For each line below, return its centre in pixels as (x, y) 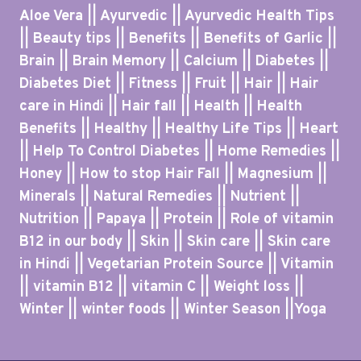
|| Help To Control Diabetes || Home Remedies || (180, 152)
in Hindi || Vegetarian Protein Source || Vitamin (176, 265)
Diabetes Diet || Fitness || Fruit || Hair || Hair (169, 85)
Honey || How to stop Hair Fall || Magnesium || (173, 175)
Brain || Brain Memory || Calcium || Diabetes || (174, 62)
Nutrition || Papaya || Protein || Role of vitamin (176, 220)
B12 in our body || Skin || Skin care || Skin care (175, 243)
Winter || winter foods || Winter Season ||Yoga (173, 310)
